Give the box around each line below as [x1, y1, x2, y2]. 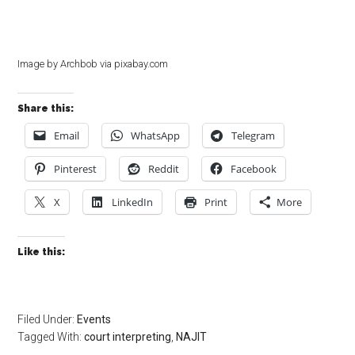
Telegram [231, 128, 276, 143]
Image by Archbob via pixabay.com [17, 57, 169, 70]
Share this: [17, 102, 74, 114]
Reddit [148, 161, 180, 176]
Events [77, 312, 112, 326]
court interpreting [84, 330, 172, 343]
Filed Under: [17, 312, 78, 326]
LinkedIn [112, 194, 154, 209]
